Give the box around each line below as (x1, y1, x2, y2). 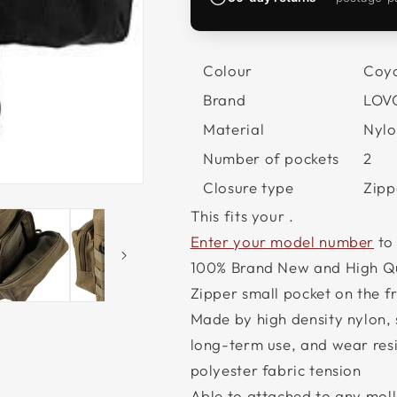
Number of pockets (203, 148, 339, 167)
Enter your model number (190, 231, 375, 251)
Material (203, 119, 265, 138)
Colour (203, 60, 253, 80)
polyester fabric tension (190, 360, 362, 379)
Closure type (203, 177, 294, 197)
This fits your (190, 206, 289, 225)
